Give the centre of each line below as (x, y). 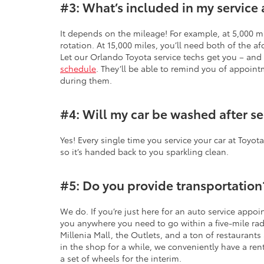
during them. (86, 80)
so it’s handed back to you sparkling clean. (144, 152)
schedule (78, 69)
